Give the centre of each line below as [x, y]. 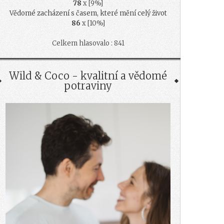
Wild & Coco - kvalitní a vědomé [88, 75]
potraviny [88, 85]
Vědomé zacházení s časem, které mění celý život [88, 13]
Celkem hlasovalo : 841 [88, 43]
